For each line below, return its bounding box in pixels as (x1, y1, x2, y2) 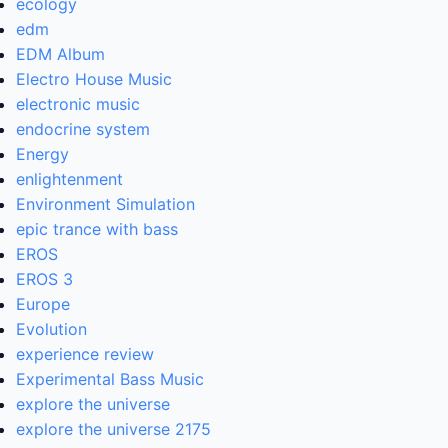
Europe (16, 294, 70, 315)
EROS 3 (16, 269, 73, 290)
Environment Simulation (16, 194, 195, 215)
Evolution (16, 319, 87, 340)
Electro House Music (16, 69, 172, 90)
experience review (16, 344, 154, 365)
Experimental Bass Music (16, 369, 204, 390)
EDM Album (16, 44, 105, 65)
